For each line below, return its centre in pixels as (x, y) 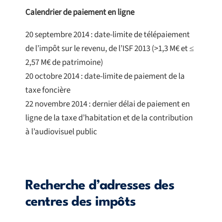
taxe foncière (48, 90)
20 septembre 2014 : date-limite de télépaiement (108, 35)
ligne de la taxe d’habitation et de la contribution (109, 118)
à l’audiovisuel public (61, 132)
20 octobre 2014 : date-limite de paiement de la (105, 77)
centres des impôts (81, 202)
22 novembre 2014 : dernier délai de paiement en (108, 104)
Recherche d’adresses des (100, 186)
